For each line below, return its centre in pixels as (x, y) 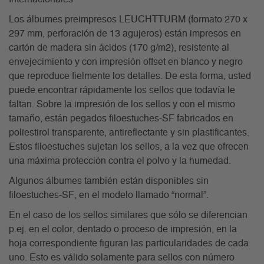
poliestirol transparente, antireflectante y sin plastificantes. (129, 133)
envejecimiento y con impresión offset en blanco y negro (126, 62)
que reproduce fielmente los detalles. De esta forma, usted (130, 76)
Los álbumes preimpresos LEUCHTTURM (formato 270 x (128, 20)
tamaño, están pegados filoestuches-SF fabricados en (121, 119)
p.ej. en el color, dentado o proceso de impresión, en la (123, 230)
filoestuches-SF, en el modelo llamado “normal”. (109, 195)
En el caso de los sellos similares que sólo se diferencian (128, 215)
